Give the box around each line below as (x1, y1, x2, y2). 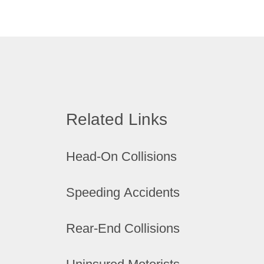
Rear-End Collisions (66, 221, 180, 236)
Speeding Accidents (66, 185, 180, 200)
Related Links (66, 110, 167, 128)
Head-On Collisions (66, 149, 177, 164)
